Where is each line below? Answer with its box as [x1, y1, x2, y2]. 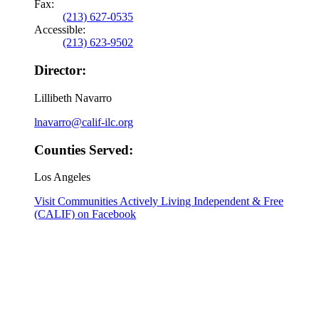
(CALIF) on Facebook [34, 208, 136, 221]
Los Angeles [34, 171, 90, 184]
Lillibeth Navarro [34, 91, 112, 104]
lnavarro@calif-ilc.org [34, 115, 133, 128]
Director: [34, 63, 86, 78]
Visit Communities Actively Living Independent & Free [34, 195, 283, 208]
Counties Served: [34, 142, 133, 157]
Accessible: [34, 23, 85, 36]
